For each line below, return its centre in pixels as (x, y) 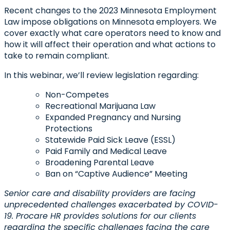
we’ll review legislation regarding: (132, 75)
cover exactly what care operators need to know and (112, 33)
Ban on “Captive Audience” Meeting (116, 174)
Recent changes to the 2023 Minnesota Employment (110, 11)
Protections (69, 129)
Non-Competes (77, 95)
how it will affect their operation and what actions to (110, 45)
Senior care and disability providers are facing (100, 194)
